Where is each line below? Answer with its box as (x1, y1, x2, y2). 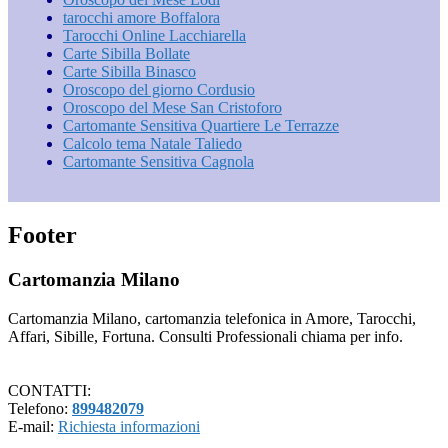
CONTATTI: (8, 381, 91, 399)
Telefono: (8, 399, 72, 417)
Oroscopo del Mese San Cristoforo (63, 99, 282, 117)
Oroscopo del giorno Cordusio (63, 81, 255, 99)
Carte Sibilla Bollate (63, 45, 190, 63)
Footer (8, 222, 77, 249)
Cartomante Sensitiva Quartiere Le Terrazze (63, 117, 339, 135)
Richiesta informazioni (58, 417, 200, 435)
